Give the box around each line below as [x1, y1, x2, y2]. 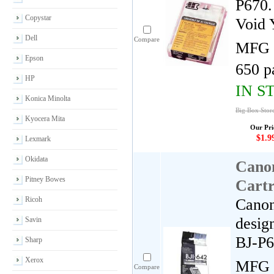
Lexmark [25, 135, 51, 143]
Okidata [25, 155, 48, 163]
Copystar [25, 13, 51, 22]
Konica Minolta [25, 94, 70, 103]
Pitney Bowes [25, 175, 65, 183]
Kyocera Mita [25, 114, 65, 123]
